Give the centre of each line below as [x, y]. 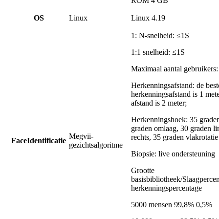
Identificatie [46, 141]
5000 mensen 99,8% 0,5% [172, 205]
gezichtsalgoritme [96, 145]
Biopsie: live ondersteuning [173, 154]
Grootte [143, 171]
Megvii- [81, 136]
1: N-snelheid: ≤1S [160, 36]
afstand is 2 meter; [159, 103]
